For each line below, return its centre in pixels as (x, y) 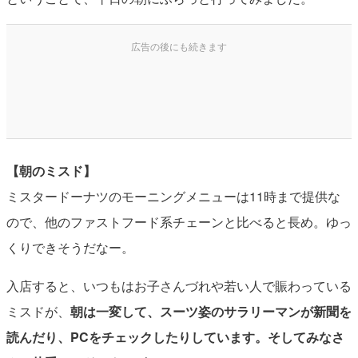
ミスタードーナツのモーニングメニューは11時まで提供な (173, 196)
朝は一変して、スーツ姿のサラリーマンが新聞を (211, 311)
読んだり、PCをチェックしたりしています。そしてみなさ (175, 336)
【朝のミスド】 (51, 170)
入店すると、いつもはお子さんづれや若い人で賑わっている (179, 285)
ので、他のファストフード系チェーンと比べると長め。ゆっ (179, 221)
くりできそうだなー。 (70, 247)
